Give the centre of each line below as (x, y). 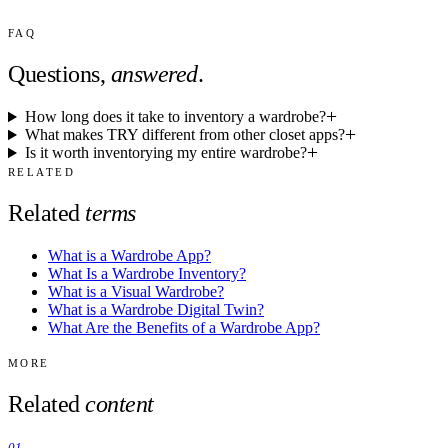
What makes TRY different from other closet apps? (184, 135)
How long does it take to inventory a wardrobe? (175, 117)
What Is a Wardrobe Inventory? (147, 274)
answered (154, 74)
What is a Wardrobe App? (129, 256)
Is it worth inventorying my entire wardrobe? (165, 153)
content (119, 403)
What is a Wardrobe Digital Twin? (156, 310)
